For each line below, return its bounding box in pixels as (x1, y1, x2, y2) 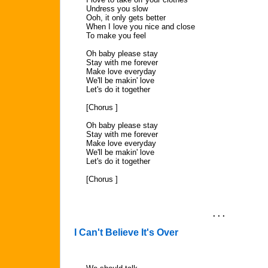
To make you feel (86, 31, 146, 40)
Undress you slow (86, 4, 148, 13)
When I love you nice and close (86, 22, 195, 31)
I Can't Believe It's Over (74, 227, 178, 237)
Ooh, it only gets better (86, 13, 166, 22)
